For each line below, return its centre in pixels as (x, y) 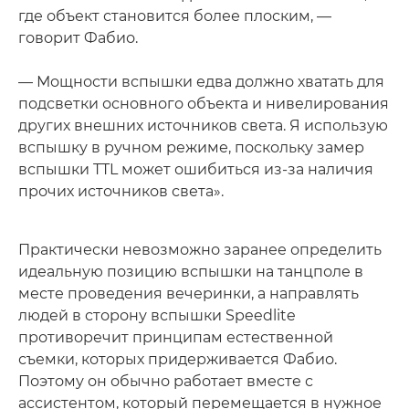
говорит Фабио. (78, 37)
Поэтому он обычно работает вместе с (166, 381)
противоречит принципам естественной (176, 337)
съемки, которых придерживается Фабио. (178, 359)
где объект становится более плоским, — (175, 16)
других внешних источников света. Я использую (203, 125)
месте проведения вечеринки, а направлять (189, 293)
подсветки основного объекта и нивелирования (204, 103)
